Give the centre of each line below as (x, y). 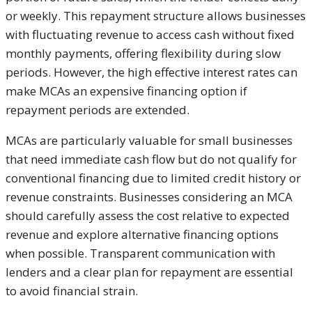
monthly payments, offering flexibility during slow (143, 54)
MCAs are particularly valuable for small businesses (149, 141)
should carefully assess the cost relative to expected (148, 216)
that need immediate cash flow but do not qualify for (151, 159)
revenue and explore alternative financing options (142, 235)
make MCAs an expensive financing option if (126, 91)
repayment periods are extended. (97, 110)
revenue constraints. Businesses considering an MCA (149, 197)
